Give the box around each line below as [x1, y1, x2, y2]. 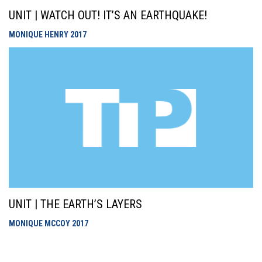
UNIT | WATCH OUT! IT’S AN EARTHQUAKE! [9, 8, 207, 22]
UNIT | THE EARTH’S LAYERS [9, 197, 142, 211]
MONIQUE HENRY [9, 30, 70, 39]
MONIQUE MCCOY [9, 219, 72, 228]
